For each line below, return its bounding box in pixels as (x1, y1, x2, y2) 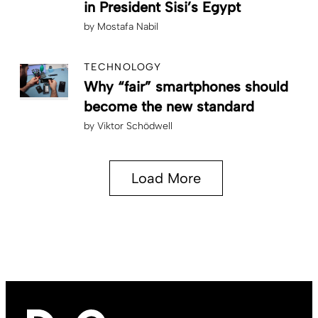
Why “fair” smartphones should (84, 77, 288, 95)
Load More (131, 169, 201, 187)
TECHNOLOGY (84, 60, 162, 73)
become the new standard (84, 97, 254, 115)
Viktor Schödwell (97, 119, 172, 132)
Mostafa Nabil (97, 20, 158, 33)
